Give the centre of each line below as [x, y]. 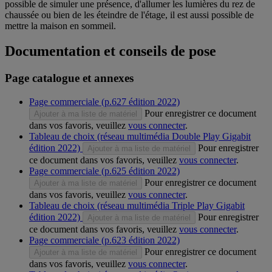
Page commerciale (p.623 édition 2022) [104, 240]
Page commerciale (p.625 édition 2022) [104, 171]
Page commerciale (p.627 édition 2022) [104, 102]
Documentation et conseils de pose [110, 51]
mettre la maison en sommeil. [60, 25]
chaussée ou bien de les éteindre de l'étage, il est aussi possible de [129, 15]
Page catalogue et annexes [69, 78]
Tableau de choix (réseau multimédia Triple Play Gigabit [137, 206]
